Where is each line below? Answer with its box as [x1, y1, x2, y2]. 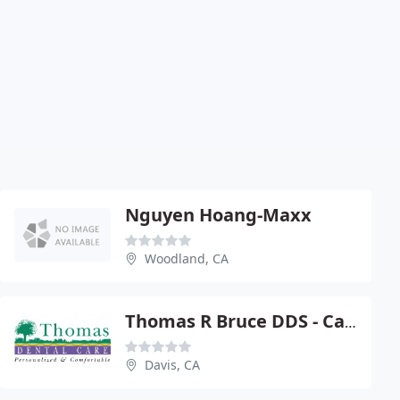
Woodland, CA [145, 249, 229, 267]
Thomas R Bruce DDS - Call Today [345, 312, 356, 332]
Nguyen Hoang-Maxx [125, 202, 312, 227]
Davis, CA [145, 355, 200, 373]
